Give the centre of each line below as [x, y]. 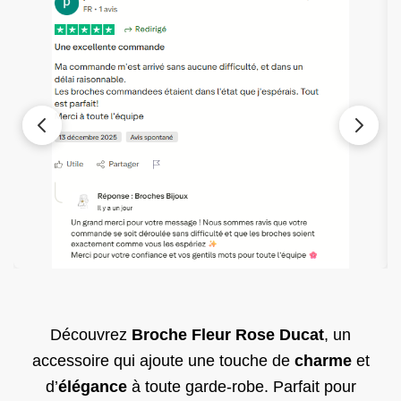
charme [323, 361]
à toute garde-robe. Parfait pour [241, 387]
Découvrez [91, 335]
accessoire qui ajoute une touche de [163, 361]
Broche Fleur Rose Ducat [228, 335]
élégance [92, 387]
